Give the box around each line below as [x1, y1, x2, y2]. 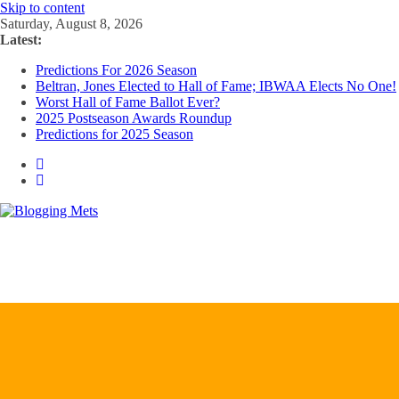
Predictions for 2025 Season [36, 126, 193, 142]
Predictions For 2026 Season [36, 62, 197, 77]
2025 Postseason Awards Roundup [36, 110, 232, 126]
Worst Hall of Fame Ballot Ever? [36, 94, 220, 110]
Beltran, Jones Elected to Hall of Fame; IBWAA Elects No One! [36, 78, 396, 94]
